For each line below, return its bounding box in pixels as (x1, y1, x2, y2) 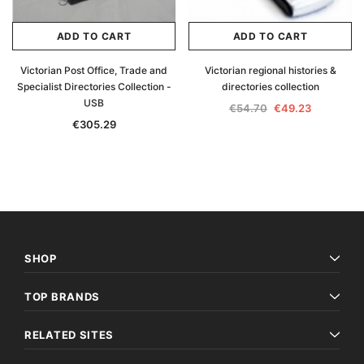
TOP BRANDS (24, 290, 100, 303)
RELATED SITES (24, 328, 115, 341)
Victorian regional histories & (204, 64, 336, 76)
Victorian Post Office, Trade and (20, 64, 167, 76)
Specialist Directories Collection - (16, 80, 171, 93)
